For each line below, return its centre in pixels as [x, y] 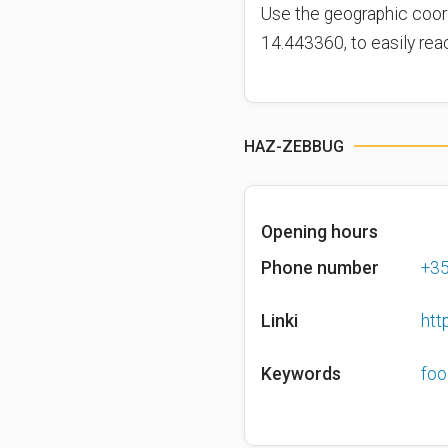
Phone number [320, 268]
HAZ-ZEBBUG [294, 146]
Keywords [301, 374]
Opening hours [319, 231]
